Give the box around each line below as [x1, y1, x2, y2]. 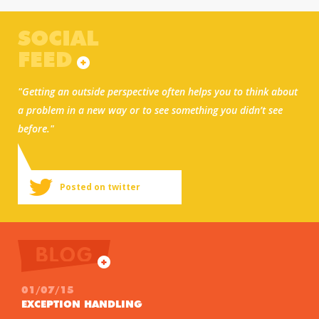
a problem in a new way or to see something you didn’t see [18, 103, 283, 117]
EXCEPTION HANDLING [21, 299, 142, 310]
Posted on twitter [60, 180, 140, 193]
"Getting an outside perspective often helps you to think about [18, 84, 298, 98]
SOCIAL [18, 28, 99, 51]
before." [18, 121, 54, 135]
